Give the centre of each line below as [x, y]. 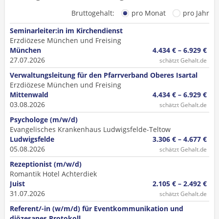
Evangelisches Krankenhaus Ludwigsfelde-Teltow [90, 129]
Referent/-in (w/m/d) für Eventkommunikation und [97, 208]
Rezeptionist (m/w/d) [46, 164]
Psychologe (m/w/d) [44, 120]
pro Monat [149, 13]
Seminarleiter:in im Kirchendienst [66, 31]
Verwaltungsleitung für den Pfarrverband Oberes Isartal [104, 75]
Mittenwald [29, 95]
